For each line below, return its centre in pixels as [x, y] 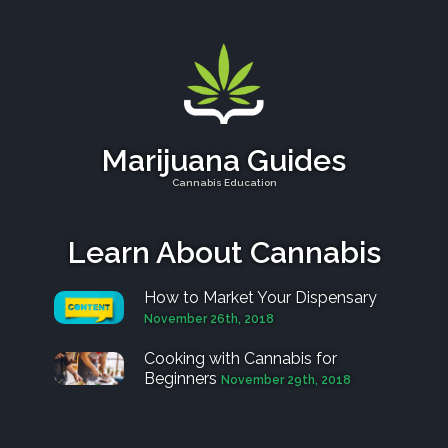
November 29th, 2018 [286, 379]
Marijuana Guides [224, 160]
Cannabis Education [224, 182]
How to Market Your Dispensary [260, 297]
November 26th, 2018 [209, 318]
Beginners [180, 378]
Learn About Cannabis [224, 252]
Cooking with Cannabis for [240, 358]
